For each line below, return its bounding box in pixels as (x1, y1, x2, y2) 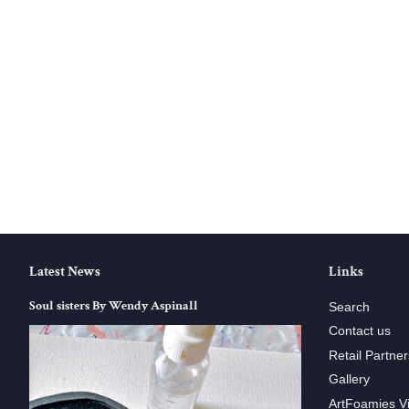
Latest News (29, 263, 100, 280)
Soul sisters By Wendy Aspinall (29, 298, 198, 314)
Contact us (328, 324, 391, 339)
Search (328, 300, 370, 314)
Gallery (328, 372, 370, 387)
